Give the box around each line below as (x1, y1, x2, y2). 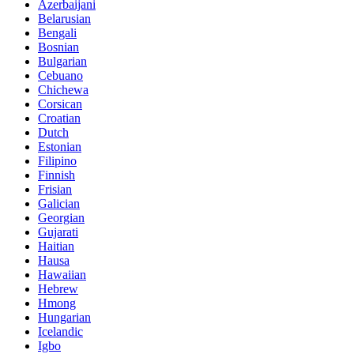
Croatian (38, 111, 81, 125)
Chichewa (38, 82, 88, 96)
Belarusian (38, 11, 91, 25)
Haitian (38, 239, 74, 253)
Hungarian (38, 310, 91, 324)
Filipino (38, 153, 77, 168)
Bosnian (38, 40, 79, 54)
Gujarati (38, 224, 78, 239)
